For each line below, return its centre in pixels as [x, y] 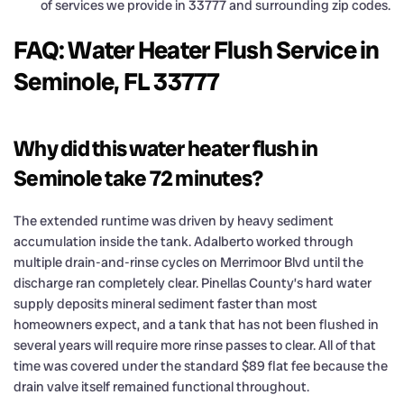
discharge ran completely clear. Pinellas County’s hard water [193, 283]
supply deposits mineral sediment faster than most [165, 303]
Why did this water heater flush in [166, 148]
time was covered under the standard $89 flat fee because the [201, 366]
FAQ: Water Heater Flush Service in [197, 50]
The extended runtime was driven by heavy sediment [174, 220]
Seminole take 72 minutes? [138, 178]
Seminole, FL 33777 [117, 81]
